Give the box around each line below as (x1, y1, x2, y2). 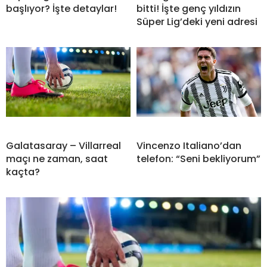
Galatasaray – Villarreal (6, 138, 121, 153)
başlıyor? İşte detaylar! (6, 1, 117, 15)
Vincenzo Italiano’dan (136, 138, 241, 153)
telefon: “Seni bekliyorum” (136, 151, 260, 166)
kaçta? (6, 164, 42, 179)
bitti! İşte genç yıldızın (136, 1, 241, 15)
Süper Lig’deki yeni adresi (136, 14, 257, 29)
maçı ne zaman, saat (6, 151, 108, 166)
